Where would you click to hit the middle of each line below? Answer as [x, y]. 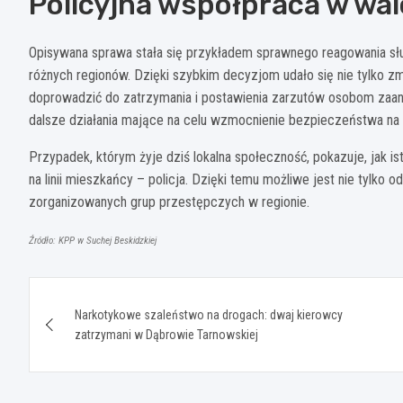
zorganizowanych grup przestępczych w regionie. [169, 201]
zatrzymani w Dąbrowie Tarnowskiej [166, 334]
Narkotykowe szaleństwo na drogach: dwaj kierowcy [209, 314]
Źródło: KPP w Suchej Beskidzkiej [93, 240]
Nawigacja [99, 294]
